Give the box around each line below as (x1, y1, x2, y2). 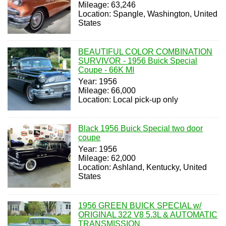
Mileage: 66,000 (78, 86, 136, 95)
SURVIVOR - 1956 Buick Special (78, 56, 198, 65)
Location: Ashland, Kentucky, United (78, 163, 207, 172)
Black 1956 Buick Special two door (78, 124, 203, 133)
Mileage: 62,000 (78, 154, 136, 163)
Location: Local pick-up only (78, 95, 179, 104)
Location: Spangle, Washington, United (78, 9, 218, 18)
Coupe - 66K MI (78, 65, 135, 74)
